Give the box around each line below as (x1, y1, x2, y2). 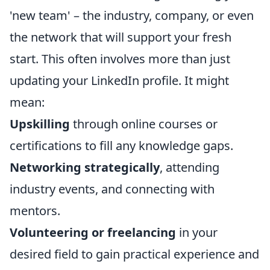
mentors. (10, 202, 60, 219)
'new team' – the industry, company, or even (10, 7, 254, 24)
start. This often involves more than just (10, 51, 230, 67)
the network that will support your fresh (10, 29, 231, 45)
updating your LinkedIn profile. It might (10, 72, 229, 89)
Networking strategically (10, 159, 160, 175)
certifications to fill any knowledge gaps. (10, 137, 233, 154)
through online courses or (70, 116, 218, 132)
